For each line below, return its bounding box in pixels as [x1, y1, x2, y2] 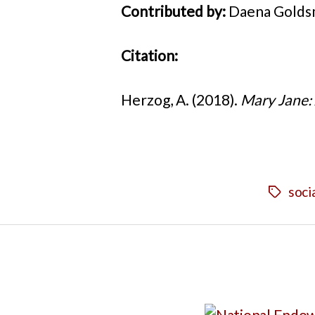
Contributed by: [121, 1, 226, 20]
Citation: [121, 46, 178, 65]
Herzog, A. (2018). [121, 91, 240, 109]
